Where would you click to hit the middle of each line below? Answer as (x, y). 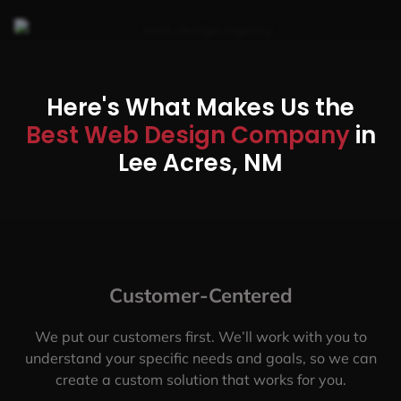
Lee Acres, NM (200, 162)
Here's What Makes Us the (200, 107)
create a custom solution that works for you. (200, 379)
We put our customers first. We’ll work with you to (200, 336)
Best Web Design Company (190, 135)
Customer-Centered (200, 295)
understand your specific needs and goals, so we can (200, 358)
